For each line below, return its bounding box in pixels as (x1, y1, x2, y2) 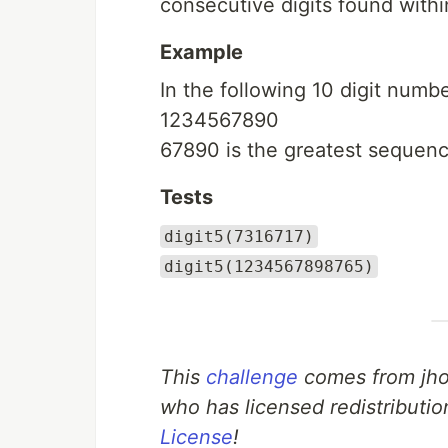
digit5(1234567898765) (164, 257, 374, 276)
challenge (206, 365, 298, 389)
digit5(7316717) (164, 227, 314, 246)
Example (160, 40, 243, 64)
